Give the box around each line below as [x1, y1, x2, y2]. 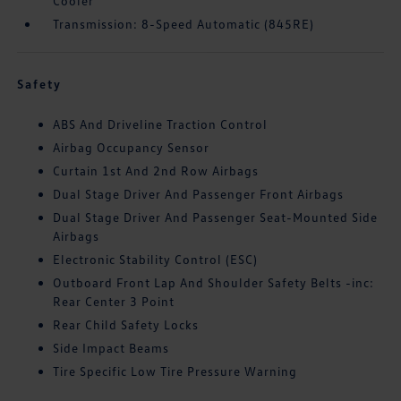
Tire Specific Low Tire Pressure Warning [53, 363, 298, 380]
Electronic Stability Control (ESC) [53, 252, 259, 268]
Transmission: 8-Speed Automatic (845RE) [53, 16, 315, 32]
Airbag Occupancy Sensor [53, 140, 210, 156]
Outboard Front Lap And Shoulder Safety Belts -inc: [53, 275, 375, 291]
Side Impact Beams [53, 340, 170, 356]
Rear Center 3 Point [53, 294, 175, 310]
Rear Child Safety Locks [53, 317, 200, 333]
